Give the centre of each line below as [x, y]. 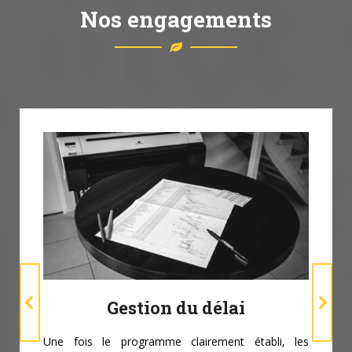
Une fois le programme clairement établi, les [176, 342]
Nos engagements [176, 20]
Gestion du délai [176, 308]
